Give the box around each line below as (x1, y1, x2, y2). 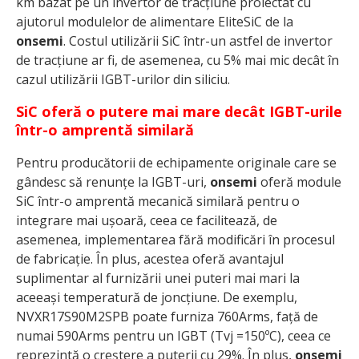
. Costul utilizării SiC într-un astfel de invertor (63, 32, 333, 50)
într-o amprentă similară (16, 120, 194, 140)
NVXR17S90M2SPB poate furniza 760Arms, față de (16, 308, 318, 326)
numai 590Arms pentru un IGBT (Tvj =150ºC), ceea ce (16, 327, 331, 345)
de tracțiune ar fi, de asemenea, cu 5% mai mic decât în (16, 51, 339, 70)
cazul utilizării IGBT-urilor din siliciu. (16, 71, 230, 89)
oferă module (257, 173, 341, 192)
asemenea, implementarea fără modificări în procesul (16, 231, 335, 249)
